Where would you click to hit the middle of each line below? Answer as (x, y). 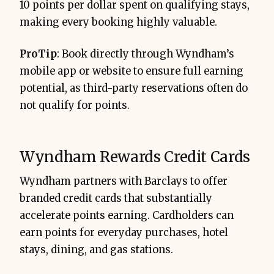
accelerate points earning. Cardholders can (127, 215)
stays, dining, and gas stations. (96, 250)
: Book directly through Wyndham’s (146, 54)
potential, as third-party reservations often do (134, 88)
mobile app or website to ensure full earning (131, 71)
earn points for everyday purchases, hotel (124, 232)
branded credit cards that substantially (116, 198)
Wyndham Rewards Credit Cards (135, 157)
